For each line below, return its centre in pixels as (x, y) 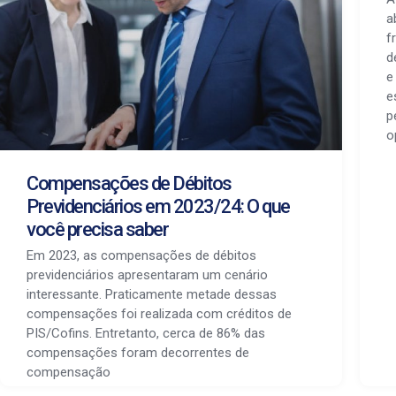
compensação (69, 373)
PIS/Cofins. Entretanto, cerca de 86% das (146, 334)
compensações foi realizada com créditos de (159, 314)
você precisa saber (97, 230)
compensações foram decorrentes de (138, 353)
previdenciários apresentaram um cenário (147, 275)
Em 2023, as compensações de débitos (141, 256)
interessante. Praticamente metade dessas (152, 295)
